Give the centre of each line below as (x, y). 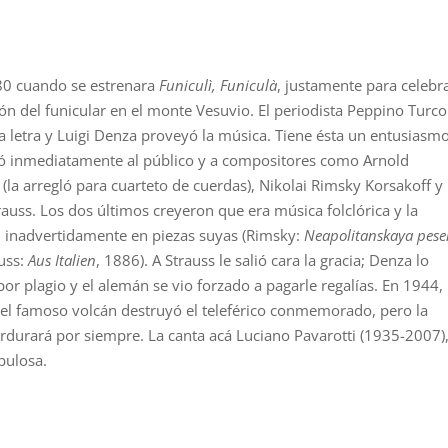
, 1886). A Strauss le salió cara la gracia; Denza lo (263, 259)
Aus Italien (62, 259)
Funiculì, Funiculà (218, 84)
